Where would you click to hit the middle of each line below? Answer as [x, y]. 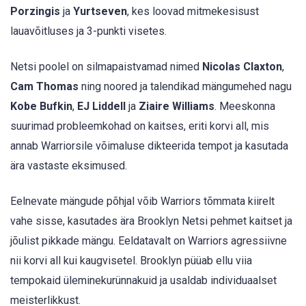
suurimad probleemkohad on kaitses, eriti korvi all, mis [140, 126]
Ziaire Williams [177, 106]
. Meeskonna [245, 106]
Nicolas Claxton [242, 66]
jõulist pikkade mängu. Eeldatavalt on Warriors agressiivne [149, 241]
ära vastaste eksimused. [69, 165]
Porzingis [35, 11]
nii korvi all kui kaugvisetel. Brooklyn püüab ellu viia [131, 261]
